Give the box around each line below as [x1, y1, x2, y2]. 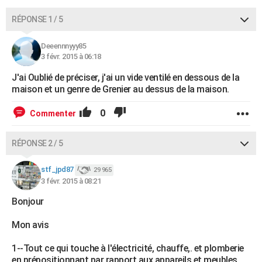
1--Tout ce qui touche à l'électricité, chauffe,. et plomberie [12, 243, 244, 254]
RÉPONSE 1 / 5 [12, 15, 63, 24]
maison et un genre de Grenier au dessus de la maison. [12, 84, 229, 95]
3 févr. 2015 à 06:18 [41, 52, 101, 61]
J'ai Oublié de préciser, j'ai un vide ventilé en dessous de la [12, 72, 239, 83]
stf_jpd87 [41, 165, 74, 174]
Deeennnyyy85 [41, 42, 86, 50]
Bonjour [12, 196, 44, 207]
